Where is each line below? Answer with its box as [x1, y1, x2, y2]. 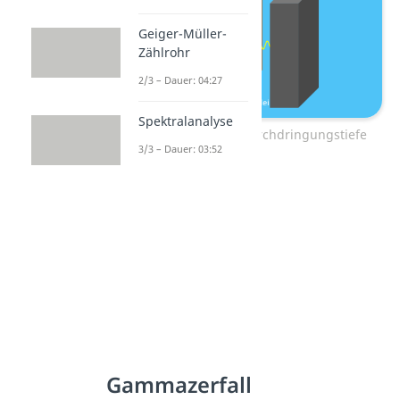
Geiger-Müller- [138, 25, 228, 43]
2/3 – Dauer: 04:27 [138, 73, 223, 87]
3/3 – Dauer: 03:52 [138, 142, 223, 156]
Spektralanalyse [138, 112, 234, 130]
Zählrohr [138, 44, 191, 62]
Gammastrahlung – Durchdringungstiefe [121, 126, 368, 144]
